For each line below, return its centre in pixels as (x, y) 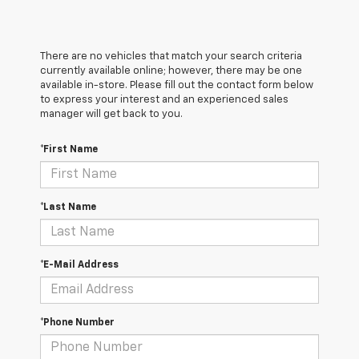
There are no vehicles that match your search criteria (171, 57)
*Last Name (68, 208)
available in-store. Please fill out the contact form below (177, 86)
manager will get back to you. (111, 115)
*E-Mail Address (79, 266)
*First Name (69, 150)
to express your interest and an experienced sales (164, 100)
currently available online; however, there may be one (171, 71)
